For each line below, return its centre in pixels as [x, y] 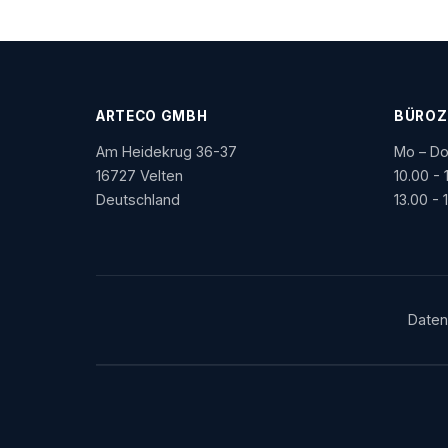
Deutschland [138, 199]
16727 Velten [139, 175]
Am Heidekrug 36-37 [166, 151]
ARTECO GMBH [152, 116]
